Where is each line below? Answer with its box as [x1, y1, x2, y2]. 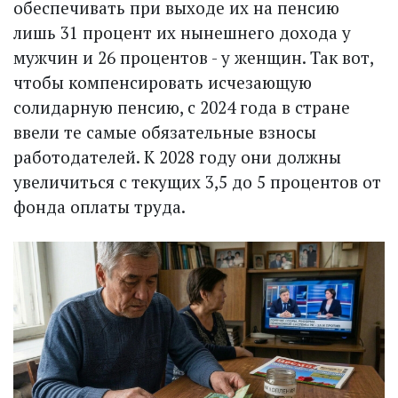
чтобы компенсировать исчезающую [13, 71, 312, 94]
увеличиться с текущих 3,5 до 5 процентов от [13, 171, 381, 194]
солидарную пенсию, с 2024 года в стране [13, 96, 350, 119]
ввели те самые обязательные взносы [13, 121, 316, 144]
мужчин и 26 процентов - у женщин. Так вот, [13, 46, 373, 69]
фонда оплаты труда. [13, 195, 186, 219]
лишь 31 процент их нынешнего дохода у [13, 21, 351, 44]
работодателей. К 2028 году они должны [13, 146, 341, 169]
